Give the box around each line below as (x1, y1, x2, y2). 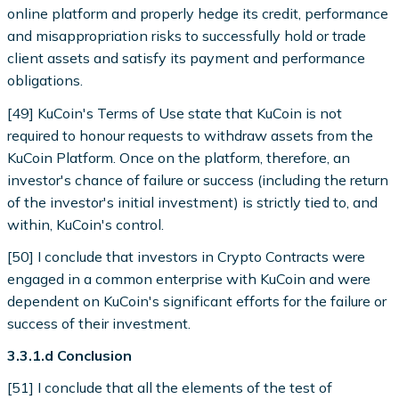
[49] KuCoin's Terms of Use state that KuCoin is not (7, 103, 343, 122)
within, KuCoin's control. (7, 215, 165, 233)
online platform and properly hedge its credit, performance (7, 4, 389, 23)
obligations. (7, 71, 84, 90)
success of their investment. (7, 313, 191, 332)
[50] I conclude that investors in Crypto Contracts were (7, 247, 366, 265)
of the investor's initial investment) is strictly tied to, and (7, 192, 379, 211)
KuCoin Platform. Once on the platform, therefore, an (7, 148, 351, 167)
